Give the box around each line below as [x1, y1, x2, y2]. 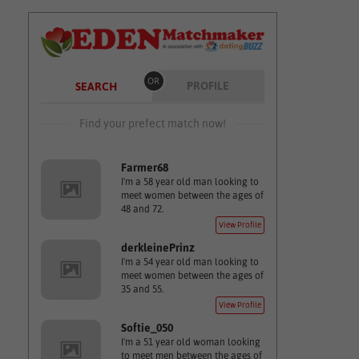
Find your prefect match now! [79, 117, 226, 130]
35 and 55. [120, 284, 163, 295]
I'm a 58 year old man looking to [120, 176, 259, 188]
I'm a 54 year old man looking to [120, 256, 259, 268]
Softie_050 [120, 321, 173, 334]
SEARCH [75, 80, 117, 93]
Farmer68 [120, 161, 168, 174]
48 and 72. [120, 204, 163, 215]
